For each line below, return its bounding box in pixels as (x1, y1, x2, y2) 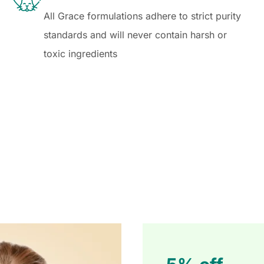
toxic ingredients (43, 48, 117, 60)
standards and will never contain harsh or (43, 29, 227, 41)
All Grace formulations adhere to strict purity (43, 10, 241, 22)
